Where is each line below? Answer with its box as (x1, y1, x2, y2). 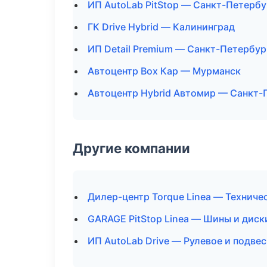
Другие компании (73, 140, 190, 156)
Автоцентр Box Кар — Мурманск (88, 65, 241, 77)
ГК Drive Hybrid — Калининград (88, 21, 235, 33)
